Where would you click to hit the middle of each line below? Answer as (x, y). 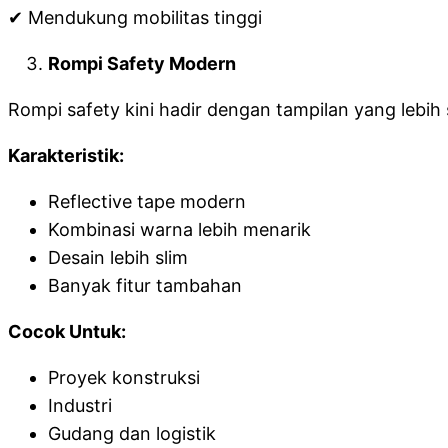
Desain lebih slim (118, 257)
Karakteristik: (66, 155)
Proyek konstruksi (124, 377)
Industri (80, 405)
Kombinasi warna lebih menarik (179, 229)
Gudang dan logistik (132, 433)
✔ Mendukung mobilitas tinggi (135, 17)
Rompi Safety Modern (142, 63)
